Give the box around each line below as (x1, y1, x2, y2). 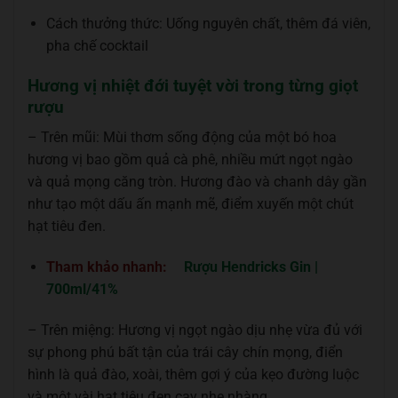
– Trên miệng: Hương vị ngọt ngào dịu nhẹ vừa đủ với (28, 321, 362, 338)
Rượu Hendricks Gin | (183, 259, 318, 276)
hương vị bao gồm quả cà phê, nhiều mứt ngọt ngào (28, 151, 353, 169)
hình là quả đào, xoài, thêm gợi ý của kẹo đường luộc (28, 365, 359, 383)
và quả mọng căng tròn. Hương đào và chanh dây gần (28, 173, 367, 191)
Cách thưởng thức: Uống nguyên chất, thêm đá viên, (45, 14, 370, 32)
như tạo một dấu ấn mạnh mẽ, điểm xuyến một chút (28, 195, 354, 213)
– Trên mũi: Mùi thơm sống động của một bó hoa (28, 129, 337, 147)
